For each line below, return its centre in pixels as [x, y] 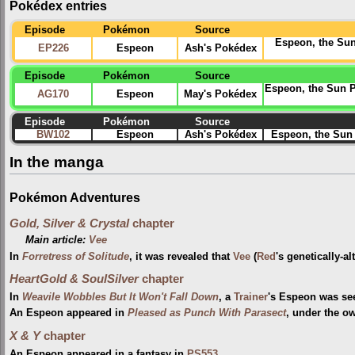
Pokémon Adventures [75, 197]
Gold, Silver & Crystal [69, 223]
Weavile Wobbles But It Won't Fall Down [120, 298]
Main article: [57, 240]
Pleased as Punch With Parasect [207, 313]
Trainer [251, 298]
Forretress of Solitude [76, 256]
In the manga [57, 162]
